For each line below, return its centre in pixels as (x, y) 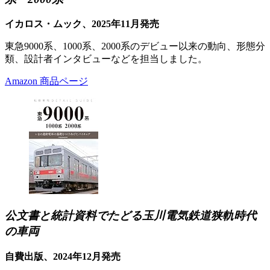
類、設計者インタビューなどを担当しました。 (106, 59)
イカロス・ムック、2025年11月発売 (82, 24)
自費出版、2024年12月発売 (63, 256)
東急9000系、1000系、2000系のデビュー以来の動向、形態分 (135, 46)
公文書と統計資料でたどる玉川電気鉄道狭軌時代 (131, 216)
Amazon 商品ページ (46, 81)
